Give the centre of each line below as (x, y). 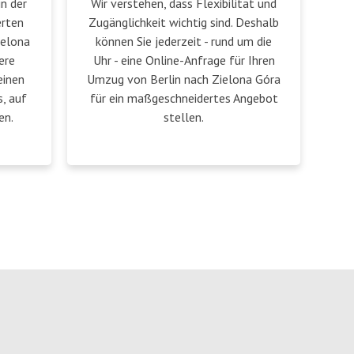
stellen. (184, 117)
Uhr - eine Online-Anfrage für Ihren (184, 60)
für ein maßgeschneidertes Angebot (184, 98)
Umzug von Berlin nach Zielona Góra (184, 79)
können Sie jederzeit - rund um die (184, 41)
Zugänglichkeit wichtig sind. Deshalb (184, 22)
